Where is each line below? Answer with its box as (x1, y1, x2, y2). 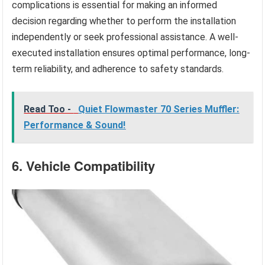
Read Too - (24, 103, 74, 115)
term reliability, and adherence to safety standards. (12, 63, 224, 75)
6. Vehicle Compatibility (12, 156, 156, 175)
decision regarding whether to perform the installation (12, 15, 237, 27)
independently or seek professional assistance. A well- (12, 31, 239, 43)
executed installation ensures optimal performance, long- (12, 47, 251, 59)
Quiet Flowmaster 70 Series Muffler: (78, 103, 240, 115)
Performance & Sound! (24, 119, 126, 131)
